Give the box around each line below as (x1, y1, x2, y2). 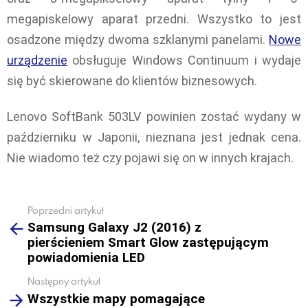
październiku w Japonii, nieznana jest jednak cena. (7, 130, 301, 145)
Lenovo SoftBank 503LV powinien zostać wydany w (7, 109, 301, 124)
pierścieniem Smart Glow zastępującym (27, 234, 269, 251)
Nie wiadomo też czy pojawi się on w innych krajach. (7, 151, 294, 166)
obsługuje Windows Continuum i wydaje (67, 52, 301, 67)
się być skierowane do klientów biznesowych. (7, 73, 257, 88)
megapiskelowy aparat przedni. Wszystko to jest (7, 11, 301, 26)
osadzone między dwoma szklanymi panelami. (7, 32, 269, 47)
